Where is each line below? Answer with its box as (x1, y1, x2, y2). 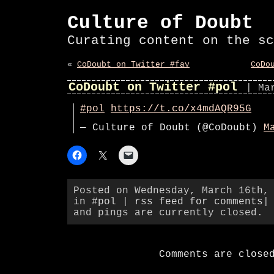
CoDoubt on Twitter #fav (77, 60, 190, 69)
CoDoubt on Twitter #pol (68, 80, 237, 94)
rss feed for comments (135, 196, 263, 207)
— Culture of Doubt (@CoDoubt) (80, 122, 264, 133)
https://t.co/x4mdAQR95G (111, 103, 251, 114)
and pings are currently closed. (73, 207, 263, 218)
